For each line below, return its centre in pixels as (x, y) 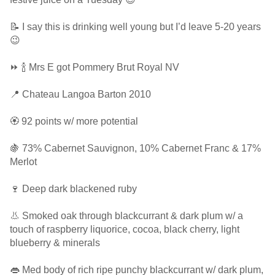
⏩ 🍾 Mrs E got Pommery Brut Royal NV (95, 67)
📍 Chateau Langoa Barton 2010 (80, 94)
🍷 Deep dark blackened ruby (73, 189)
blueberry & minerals (55, 243)
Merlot (23, 162)
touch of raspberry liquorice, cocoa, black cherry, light (125, 229)
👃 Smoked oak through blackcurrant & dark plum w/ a (126, 216)
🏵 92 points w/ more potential (74, 121)
